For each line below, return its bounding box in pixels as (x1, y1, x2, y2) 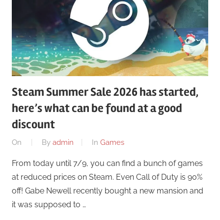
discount (12, 117, 55, 132)
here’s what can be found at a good (12, 101, 182, 115)
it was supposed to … (12, 200, 86, 210)
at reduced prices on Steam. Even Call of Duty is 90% (12, 172, 202, 182)
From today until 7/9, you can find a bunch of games (12, 159, 203, 168)
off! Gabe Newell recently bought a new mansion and (12, 186, 203, 196)
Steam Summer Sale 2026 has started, (12, 84, 198, 99)
